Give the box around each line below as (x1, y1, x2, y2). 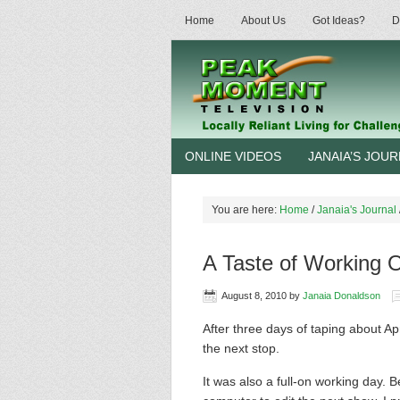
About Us (241, 14, 286, 27)
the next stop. (203, 341, 279, 355)
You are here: (212, 204, 279, 216)
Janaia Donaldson (303, 290, 380, 301)
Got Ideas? (312, 14, 365, 27)
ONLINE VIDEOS (185, 149, 281, 163)
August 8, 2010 (221, 290, 287, 301)
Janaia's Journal (317, 204, 396, 216)
